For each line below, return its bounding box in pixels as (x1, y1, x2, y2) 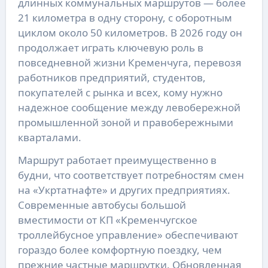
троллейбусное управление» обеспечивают (17, 227, 238, 242)
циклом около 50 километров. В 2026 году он (17, 25, 242, 39)
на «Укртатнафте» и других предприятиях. (17, 182, 230, 197)
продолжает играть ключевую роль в (17, 40, 203, 54)
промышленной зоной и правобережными (17, 115, 233, 129)
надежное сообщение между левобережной (17, 100, 240, 114)
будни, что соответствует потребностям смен (17, 167, 244, 182)
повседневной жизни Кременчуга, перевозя (17, 55, 242, 69)
